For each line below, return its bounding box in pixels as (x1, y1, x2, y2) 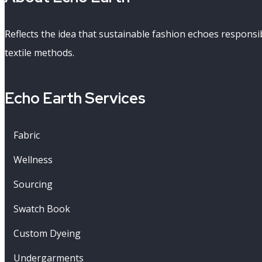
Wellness (13, 153, 53, 166)
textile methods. (5, 46, 74, 59)
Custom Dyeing (13, 226, 81, 240)
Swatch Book (13, 202, 70, 215)
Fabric (13, 128, 40, 142)
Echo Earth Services (5, 88, 146, 108)
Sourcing (13, 177, 53, 191)
